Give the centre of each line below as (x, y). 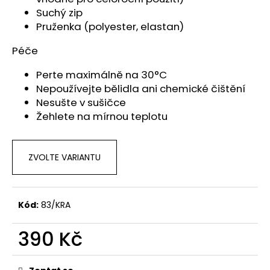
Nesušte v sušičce (81, 102)
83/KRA (56, 205)
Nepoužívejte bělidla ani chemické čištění (141, 88)
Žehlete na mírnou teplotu (102, 116)
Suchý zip (59, 13)
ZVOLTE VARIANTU (64, 157)
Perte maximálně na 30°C (102, 74)
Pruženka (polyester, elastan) (110, 27)
